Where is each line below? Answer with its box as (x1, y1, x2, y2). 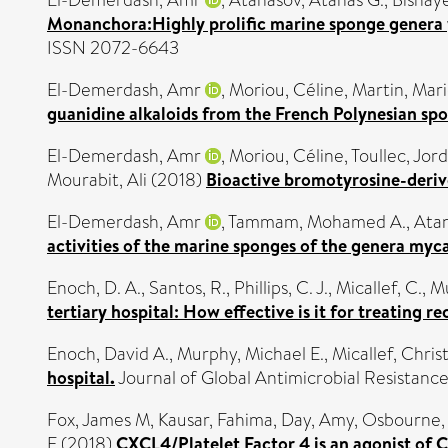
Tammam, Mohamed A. (228, 209, 406, 235)
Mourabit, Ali (47, 167, 147, 193)
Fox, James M (47, 407, 150, 433)
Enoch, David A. (47, 341, 169, 367)
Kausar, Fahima (158, 407, 273, 433)
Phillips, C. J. (234, 275, 328, 301)
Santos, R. (149, 275, 226, 301)
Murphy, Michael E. (177, 341, 324, 367)
